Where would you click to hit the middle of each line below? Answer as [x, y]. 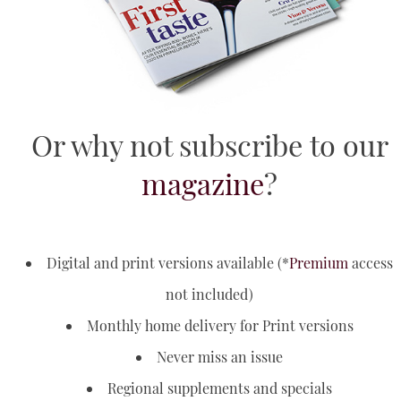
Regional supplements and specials [220, 388]
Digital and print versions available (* [168, 263]
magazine [203, 183]
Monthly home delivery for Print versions [220, 326]
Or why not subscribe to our [209, 145]
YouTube [45, 25]
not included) [209, 294]
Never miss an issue [220, 357]
